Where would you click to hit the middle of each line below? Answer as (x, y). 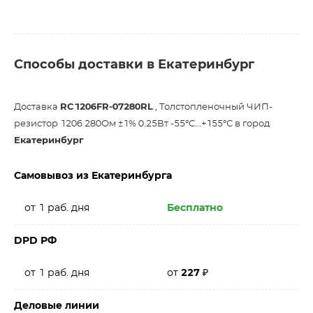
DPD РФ (35, 241)
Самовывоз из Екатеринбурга (93, 176)
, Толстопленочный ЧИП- (213, 107)
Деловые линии (57, 306)
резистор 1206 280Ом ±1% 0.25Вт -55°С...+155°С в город (142, 124)
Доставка (37, 107)
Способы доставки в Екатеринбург (134, 65)
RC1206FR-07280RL (107, 107)
